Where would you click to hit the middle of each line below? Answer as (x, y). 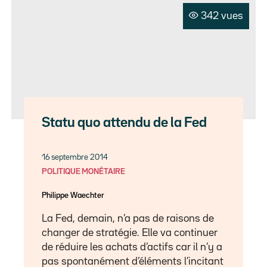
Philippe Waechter (73, 195)
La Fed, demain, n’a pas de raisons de (128, 218)
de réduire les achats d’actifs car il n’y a (132, 247)
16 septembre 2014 (75, 157)
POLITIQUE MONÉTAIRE (84, 171)
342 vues (222, 16)
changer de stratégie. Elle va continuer (130, 233)
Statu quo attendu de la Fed (125, 123)
